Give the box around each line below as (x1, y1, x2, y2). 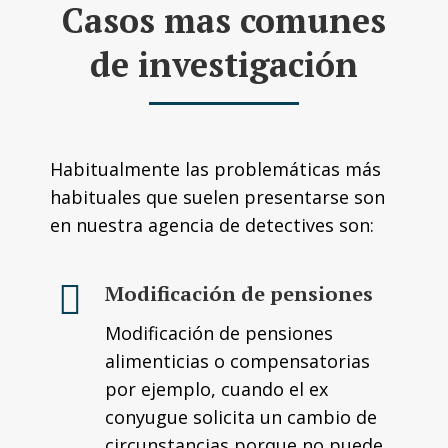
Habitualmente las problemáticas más (50, 157, 381, 181)
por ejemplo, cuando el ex (105, 377, 328, 401)
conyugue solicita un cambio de (105, 405, 377, 429)
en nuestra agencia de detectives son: (50, 213, 374, 237)
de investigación (90, 42, 358, 87)
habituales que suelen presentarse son (50, 185, 385, 209)
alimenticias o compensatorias (105, 349, 370, 373)
